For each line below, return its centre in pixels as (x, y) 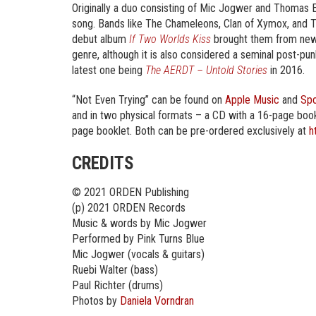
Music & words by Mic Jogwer (139, 223)
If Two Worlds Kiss (169, 39)
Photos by (96, 301)
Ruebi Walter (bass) (115, 270)
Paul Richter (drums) (117, 285)
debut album (99, 39)
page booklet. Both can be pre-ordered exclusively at (190, 131)
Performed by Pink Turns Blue (138, 239)
